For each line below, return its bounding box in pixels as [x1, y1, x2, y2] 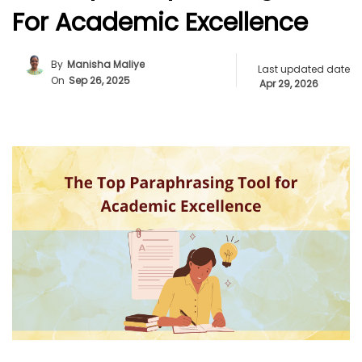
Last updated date [258, 62, 350, 76]
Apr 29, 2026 [259, 77, 318, 90]
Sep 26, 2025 [69, 74, 130, 87]
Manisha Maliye [67, 57, 145, 71]
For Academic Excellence [12, 6, 308, 40]
